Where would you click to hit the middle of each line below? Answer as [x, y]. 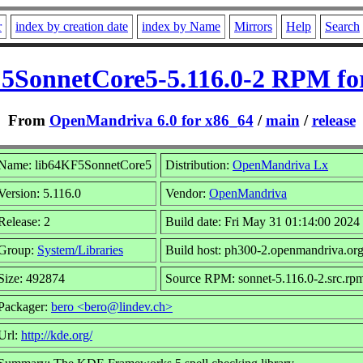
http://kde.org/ [57, 335]
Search [342, 26]
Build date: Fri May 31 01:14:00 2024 [263, 221]
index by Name [181, 26]
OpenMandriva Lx [280, 164]
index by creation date [72, 26]
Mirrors [253, 26]
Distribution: [199, 164]
